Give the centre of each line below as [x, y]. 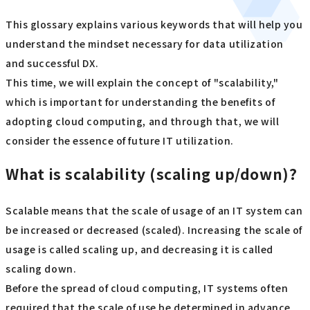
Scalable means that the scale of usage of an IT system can [154, 211]
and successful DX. [52, 63]
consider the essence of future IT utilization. [120, 141]
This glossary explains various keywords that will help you [154, 25]
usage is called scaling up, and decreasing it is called [139, 249]
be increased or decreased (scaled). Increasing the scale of [154, 230]
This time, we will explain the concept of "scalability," [142, 83]
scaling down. [41, 269]
